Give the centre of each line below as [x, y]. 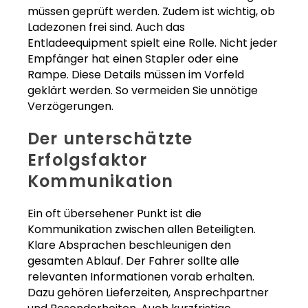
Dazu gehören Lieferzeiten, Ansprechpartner [148, 293]
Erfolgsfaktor [88, 160]
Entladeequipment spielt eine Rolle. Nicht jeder [153, 43]
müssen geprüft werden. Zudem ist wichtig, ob [151, 12]
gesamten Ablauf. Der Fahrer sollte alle [133, 261]
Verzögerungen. [70, 107]
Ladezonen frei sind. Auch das [106, 27]
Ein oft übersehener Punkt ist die [114, 214]
